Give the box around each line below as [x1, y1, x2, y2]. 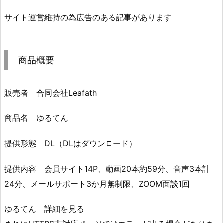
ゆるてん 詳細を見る [4, 204, 84, 214]
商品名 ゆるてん [4, 112, 68, 123]
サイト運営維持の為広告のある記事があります [4, 12, 172, 23]
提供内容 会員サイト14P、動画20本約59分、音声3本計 [4, 163, 210, 174]
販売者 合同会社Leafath [4, 88, 97, 98]
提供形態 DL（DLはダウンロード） [4, 138, 137, 148]
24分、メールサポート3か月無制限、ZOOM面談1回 [4, 178, 190, 189]
